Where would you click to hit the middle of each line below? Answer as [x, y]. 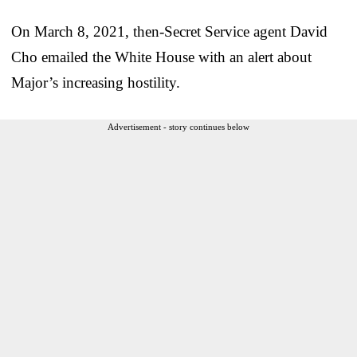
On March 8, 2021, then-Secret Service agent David [169, 31]
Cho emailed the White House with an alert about [161, 57]
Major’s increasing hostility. [96, 82]
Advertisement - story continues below [178, 126]
